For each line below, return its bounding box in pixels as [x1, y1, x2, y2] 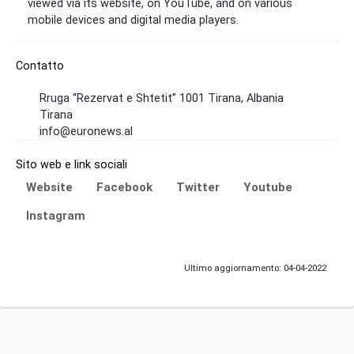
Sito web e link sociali [16, 158, 127, 172]
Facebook [96, 180, 153, 195]
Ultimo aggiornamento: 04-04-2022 [184, 262, 326, 274]
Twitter [176, 180, 220, 195]
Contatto [16, 59, 64, 73]
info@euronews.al [40, 125, 133, 139]
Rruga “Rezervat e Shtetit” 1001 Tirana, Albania [40, 92, 284, 106]
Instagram [26, 209, 85, 224]
